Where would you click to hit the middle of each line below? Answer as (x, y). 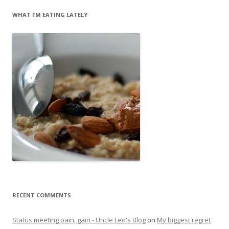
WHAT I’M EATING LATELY (50, 14)
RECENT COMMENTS (42, 195)
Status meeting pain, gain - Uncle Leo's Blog (79, 220)
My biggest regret (184, 220)
